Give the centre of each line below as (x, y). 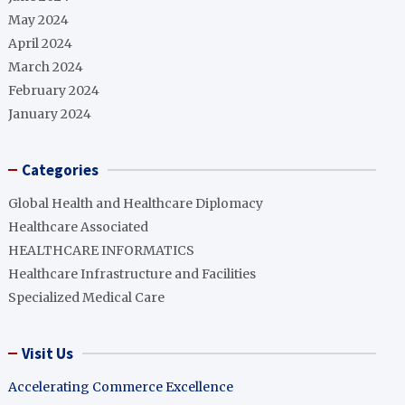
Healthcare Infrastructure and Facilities (132, 274)
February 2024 (54, 90)
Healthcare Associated (79, 227)
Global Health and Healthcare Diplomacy (136, 203)
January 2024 (50, 114)
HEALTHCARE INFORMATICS (102, 250)
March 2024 (46, 67)
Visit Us (48, 353)
